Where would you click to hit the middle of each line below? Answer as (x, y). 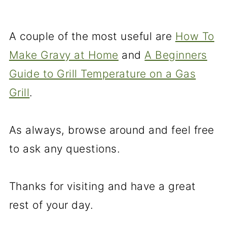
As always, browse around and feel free (111, 130)
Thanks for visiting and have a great (102, 186)
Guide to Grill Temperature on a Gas (102, 74)
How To (195, 36)
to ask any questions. (65, 149)
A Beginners (176, 55)
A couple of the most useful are (92, 36)
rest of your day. (51, 205)
